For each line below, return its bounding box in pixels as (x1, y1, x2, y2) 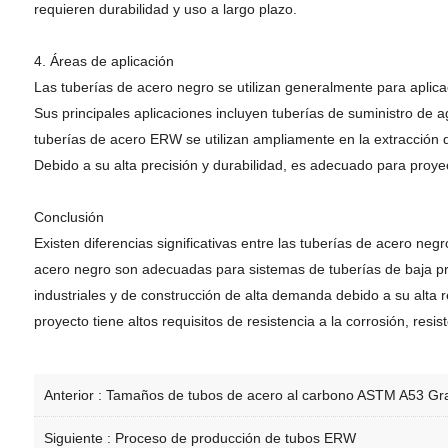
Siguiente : (43, 430, 115, 446)
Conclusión (33, 209, 104, 225)
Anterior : (43, 387, 106, 403)
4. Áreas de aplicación (33, 53, 174, 69)
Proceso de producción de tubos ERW (114, 430, 356, 446)
